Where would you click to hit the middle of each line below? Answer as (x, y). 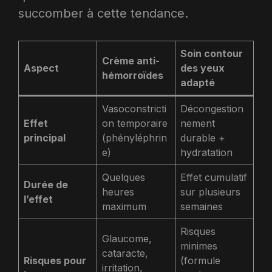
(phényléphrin (134, 138)
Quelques (124, 177)
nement (198, 123)
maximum (124, 206)
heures (118, 192)
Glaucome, (127, 239)
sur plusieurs (210, 192)
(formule (200, 260)
